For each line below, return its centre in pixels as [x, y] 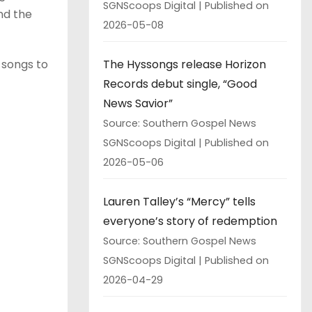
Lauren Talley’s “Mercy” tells [179, 201]
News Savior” [138, 103]
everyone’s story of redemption [190, 221]
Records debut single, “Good [180, 84]
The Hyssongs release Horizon [185, 64]
